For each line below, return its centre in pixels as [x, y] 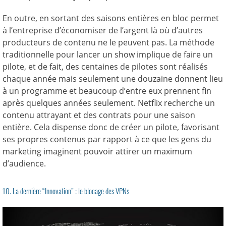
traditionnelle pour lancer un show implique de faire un [108, 54]
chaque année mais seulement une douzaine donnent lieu [113, 78]
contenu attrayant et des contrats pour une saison [99, 115]
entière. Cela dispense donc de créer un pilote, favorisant [111, 127]
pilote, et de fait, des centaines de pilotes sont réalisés [105, 66]
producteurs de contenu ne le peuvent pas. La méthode [108, 42]
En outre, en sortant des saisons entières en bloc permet [111, 18]
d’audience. [24, 163]
